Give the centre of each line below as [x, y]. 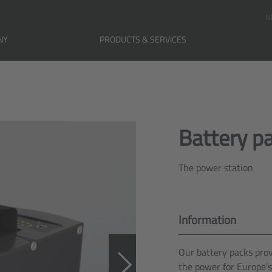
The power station [216, 168]
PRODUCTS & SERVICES [143, 39]
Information [207, 220]
